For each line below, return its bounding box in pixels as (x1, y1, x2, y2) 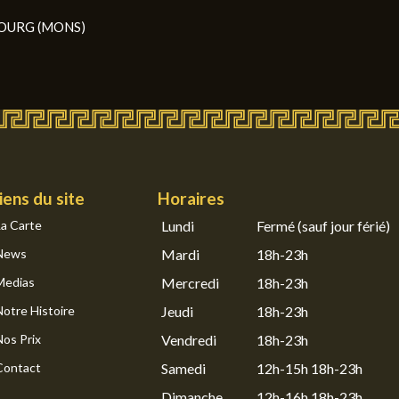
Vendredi (160, 330, 216, 348)
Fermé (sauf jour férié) (256, 216, 390, 234)
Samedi (160, 359, 206, 377)
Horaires (157, 187, 224, 208)
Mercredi (160, 273, 219, 291)
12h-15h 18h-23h (256, 359, 362, 377)
